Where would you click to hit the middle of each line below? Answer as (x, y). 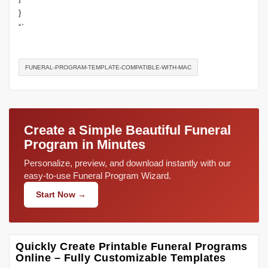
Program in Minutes (85, 144)
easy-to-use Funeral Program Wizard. (98, 176)
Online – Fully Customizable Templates (121, 258)
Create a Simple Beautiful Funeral (127, 130)
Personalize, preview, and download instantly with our (127, 163)
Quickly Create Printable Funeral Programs (132, 246)
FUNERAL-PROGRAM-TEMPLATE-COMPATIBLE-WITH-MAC (108, 67)
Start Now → (61, 194)
